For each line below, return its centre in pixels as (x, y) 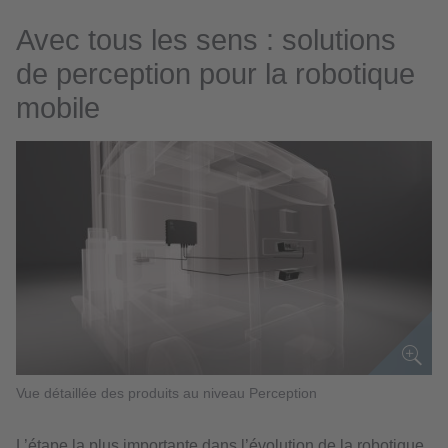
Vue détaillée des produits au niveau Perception (166, 392)
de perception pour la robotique (215, 74)
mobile (58, 108)
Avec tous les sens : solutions (206, 40)
